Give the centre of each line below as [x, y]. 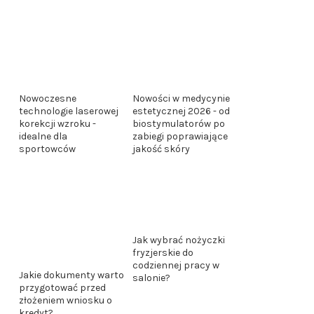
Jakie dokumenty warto [71, 275]
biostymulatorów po [179, 123]
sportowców [47, 149]
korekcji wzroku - [57, 124]
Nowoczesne [48, 98]
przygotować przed [62, 288]
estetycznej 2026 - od [181, 111]
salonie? [151, 278]
